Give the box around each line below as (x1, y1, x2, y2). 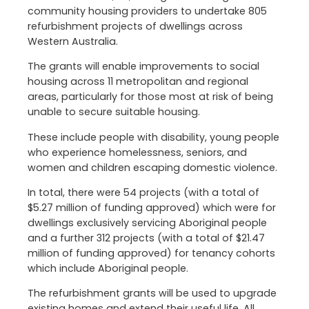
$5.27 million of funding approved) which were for (28, 200, 276, 215)
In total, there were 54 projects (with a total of (28, 185, 259, 199)
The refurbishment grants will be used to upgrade (28, 286, 277, 301)
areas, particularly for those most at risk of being (28, 90, 273, 104)
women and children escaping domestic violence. (28, 160, 277, 175)
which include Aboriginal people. (28, 261, 188, 275)
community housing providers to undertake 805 (28, 4, 267, 19)
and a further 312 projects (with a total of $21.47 (28, 230, 265, 245)
